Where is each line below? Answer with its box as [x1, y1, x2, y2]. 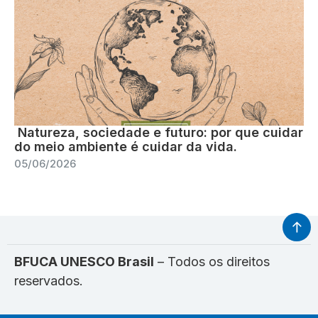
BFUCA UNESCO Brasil [14, 253, 154, 269]
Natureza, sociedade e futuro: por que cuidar [14, 124, 303, 140]
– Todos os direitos [154, 253, 270, 269]
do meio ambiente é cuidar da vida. [14, 138, 237, 154]
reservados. [14, 273, 83, 288]
